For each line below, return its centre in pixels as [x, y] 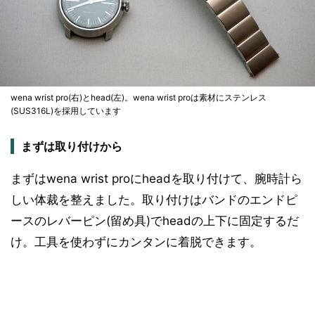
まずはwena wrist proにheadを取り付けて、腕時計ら [156, 178]
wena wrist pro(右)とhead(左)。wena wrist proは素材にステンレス [139, 97]
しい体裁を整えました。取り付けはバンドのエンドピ [154, 199]
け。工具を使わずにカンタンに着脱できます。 [136, 242]
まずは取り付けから [72, 146]
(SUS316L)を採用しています [66, 110]
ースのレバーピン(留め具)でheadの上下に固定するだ [155, 220]
